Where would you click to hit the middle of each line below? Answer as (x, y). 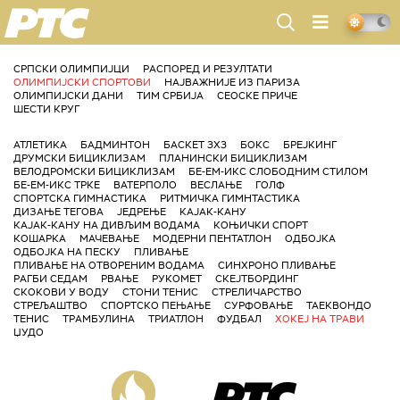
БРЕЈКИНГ (310, 145)
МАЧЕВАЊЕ (109, 238)
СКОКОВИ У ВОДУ (61, 292)
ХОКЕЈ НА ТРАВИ (320, 319)
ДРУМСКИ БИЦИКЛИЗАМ (79, 158)
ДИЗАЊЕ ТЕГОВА (58, 212)
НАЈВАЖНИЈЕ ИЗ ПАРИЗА (232, 82)
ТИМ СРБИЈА (170, 96)
